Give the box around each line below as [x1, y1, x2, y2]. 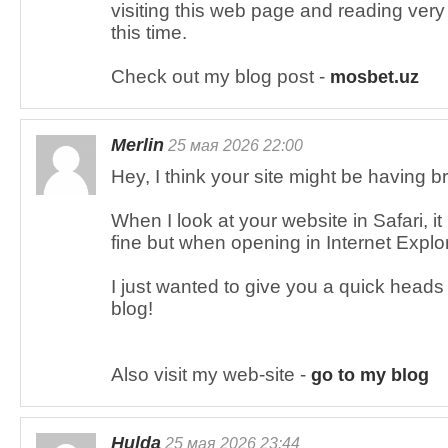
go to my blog [311, 365, 429, 385]
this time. [111, 22, 187, 43]
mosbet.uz [330, 67, 419, 87]
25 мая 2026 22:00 [164, 136, 303, 154]
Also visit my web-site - [111, 364, 311, 385]
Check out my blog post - [111, 66, 330, 87]
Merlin [111, 135, 164, 155]
